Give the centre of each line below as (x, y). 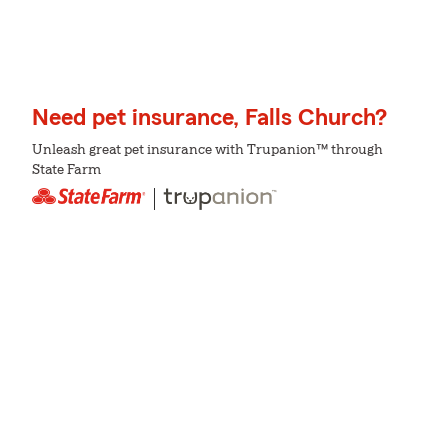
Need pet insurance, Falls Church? (209, 118)
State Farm (66, 170)
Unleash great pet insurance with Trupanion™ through (207, 150)
